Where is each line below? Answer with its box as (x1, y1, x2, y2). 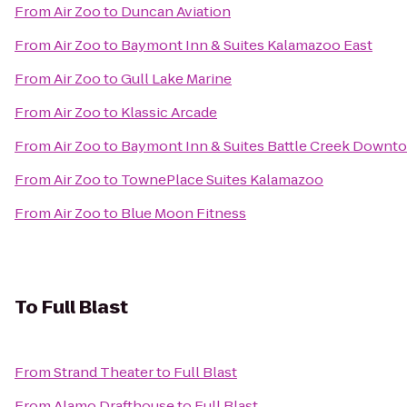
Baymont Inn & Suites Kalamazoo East (121, 35, 372, 55)
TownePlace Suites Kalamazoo (121, 170, 323, 189)
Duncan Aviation (121, 2, 231, 21)
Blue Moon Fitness (121, 203, 246, 223)
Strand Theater (54, 362, 154, 382)
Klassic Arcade (121, 103, 217, 122)
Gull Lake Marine (121, 69, 232, 88)
